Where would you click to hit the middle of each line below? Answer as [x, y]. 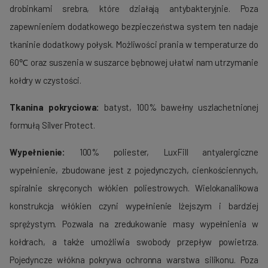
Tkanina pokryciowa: [55, 107]
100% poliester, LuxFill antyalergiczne [162, 152]
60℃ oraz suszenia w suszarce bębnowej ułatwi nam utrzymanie [134, 62]
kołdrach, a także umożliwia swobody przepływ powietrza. [134, 241]
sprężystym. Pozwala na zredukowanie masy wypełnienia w [134, 223]
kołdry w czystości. [46, 80]
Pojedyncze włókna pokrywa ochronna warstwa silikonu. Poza [134, 259]
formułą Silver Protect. [52, 125]
